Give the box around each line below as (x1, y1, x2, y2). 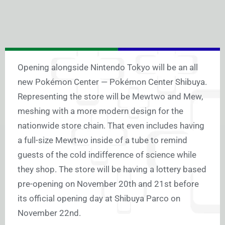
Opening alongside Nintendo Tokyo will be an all (18, 62, 198, 73)
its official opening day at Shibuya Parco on (18, 193, 180, 204)
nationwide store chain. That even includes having (18, 121, 204, 131)
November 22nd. (18, 208, 81, 218)
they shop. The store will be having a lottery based (18, 164, 206, 175)
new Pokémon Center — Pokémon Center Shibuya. (18, 77, 207, 87)
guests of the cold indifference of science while (18, 150, 196, 160)
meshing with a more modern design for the (18, 106, 183, 117)
